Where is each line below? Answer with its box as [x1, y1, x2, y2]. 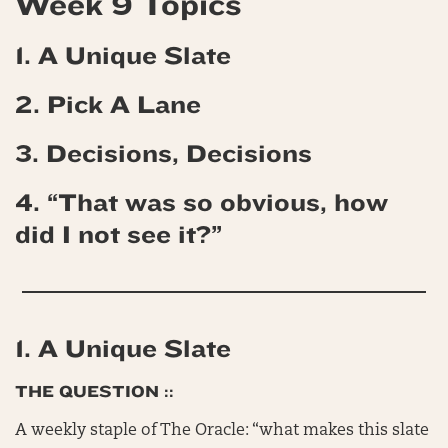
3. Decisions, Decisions [15, 140, 312, 168]
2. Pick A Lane [15, 91, 201, 119]
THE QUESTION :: [15, 382, 174, 401]
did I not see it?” [15, 221, 222, 249]
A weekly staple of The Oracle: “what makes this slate [15, 423, 429, 439]
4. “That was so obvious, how [15, 189, 388, 217]
